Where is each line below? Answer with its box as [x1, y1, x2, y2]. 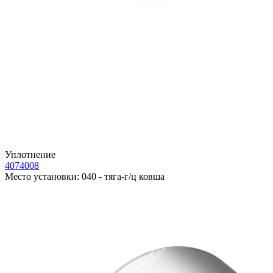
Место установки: [5, 171, 79, 182]
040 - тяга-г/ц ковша [79, 171, 165, 182]
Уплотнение [5, 149, 55, 160]
